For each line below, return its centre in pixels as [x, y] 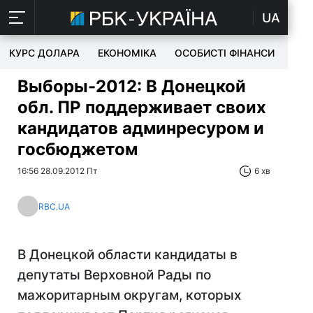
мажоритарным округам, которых [129, 295]
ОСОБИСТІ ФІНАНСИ [225, 53]
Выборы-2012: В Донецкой [132, 86]
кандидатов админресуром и [141, 128]
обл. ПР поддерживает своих [142, 107]
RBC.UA [54, 206]
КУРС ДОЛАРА [44, 53]
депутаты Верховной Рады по [114, 275]
